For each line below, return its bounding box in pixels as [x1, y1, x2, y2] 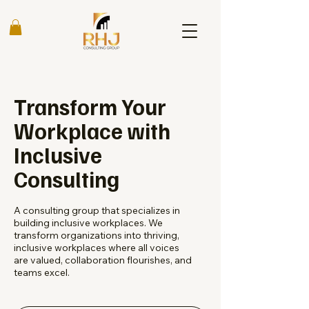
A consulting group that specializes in [14, 203, 180, 217]
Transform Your [14, 92, 166, 120]
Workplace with [14, 116, 170, 144]
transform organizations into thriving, [14, 228, 179, 241]
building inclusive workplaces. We [14, 216, 163, 229]
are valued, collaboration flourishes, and [14, 253, 192, 266]
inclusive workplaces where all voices [14, 241, 179, 254]
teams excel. [14, 266, 70, 279]
